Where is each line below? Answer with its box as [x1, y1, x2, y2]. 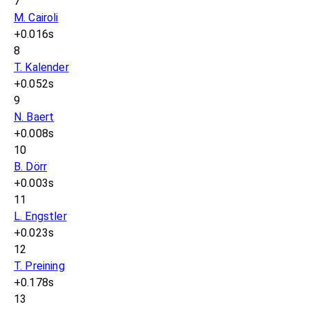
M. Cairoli [14, 11, 59, 25]
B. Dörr [14, 160, 48, 174]
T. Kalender [14, 61, 69, 74]
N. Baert [14, 110, 54, 124]
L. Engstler [14, 210, 67, 223]
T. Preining [14, 259, 65, 273]
